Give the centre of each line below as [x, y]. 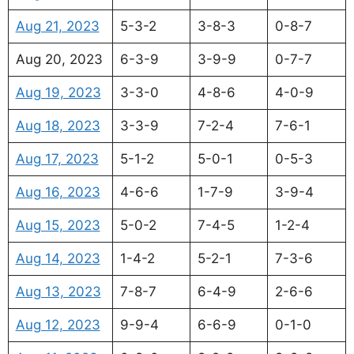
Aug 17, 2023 [57, 159]
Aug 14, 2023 [58, 259]
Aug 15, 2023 [58, 226]
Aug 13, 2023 [58, 292]
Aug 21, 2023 [57, 26]
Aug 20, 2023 [59, 60]
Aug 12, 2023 [58, 325]
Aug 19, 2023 [58, 93]
